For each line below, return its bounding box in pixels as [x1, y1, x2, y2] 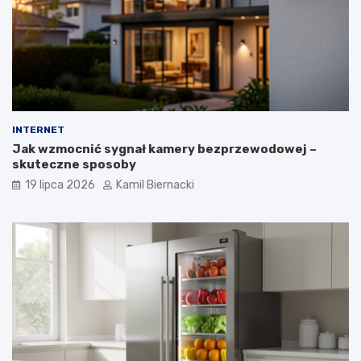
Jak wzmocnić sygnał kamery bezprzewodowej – [12, 142, 317, 157]
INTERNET [12, 124, 64, 136]
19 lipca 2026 [25, 178, 95, 193]
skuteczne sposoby [12, 157, 136, 172]
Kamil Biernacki [116, 178, 194, 193]
